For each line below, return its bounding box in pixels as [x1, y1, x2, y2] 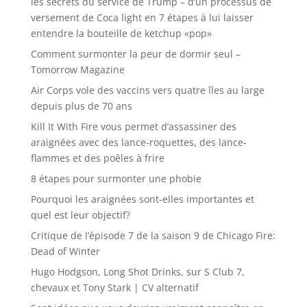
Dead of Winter [30, 244, 100, 258]
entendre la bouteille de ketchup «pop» [30, 26, 212, 40]
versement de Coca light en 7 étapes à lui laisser [30, 10, 254, 24]
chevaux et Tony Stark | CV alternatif [30, 280, 199, 294]
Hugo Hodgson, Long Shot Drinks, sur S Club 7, [30, 265, 245, 278]
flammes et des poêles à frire [30, 151, 164, 164]
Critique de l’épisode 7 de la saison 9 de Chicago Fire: [30, 228, 275, 242]
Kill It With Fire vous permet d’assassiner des [30, 119, 236, 133]
